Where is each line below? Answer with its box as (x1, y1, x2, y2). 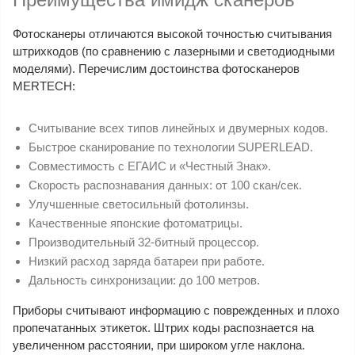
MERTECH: (13, 78, 75, 93)
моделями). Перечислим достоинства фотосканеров (13, 61, 300, 75)
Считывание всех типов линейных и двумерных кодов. (29, 120, 328, 135)
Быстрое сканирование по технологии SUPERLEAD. (29, 139, 313, 154)
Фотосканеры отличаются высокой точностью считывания (13, 26, 332, 40)
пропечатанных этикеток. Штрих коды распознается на (13, 320, 314, 334)
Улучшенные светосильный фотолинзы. (29, 197, 249, 211)
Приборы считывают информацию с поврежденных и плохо (13, 303, 339, 317)
